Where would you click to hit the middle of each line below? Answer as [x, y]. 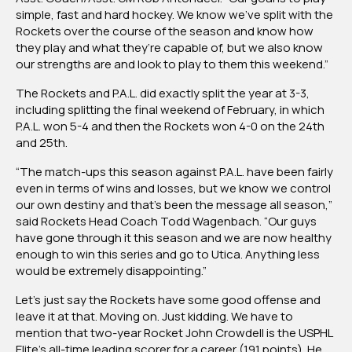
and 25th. [43, 143]
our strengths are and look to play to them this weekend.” [172, 64]
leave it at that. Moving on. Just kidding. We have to [154, 317]
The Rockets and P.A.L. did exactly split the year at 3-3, [163, 93]
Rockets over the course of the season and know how [165, 31]
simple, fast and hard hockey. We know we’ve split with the [174, 15]
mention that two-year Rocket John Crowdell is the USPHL [174, 333]
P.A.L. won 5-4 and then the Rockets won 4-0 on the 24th [170, 126]
